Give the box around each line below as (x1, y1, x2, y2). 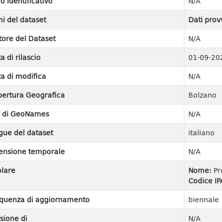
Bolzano (188, 90, 217, 100)
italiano (188, 127, 215, 138)
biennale (188, 194, 219, 205)
